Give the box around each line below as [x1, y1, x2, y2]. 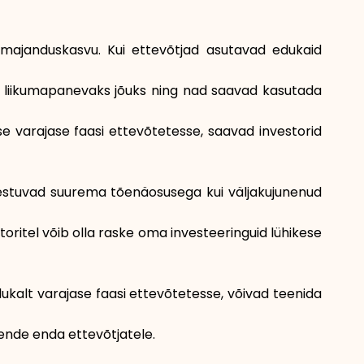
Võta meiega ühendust [8, 310, 252, 339]
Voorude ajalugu [8, 165, 184, 194]
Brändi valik [8, 20, 129, 50]
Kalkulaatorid [8, 93, 146, 122]
